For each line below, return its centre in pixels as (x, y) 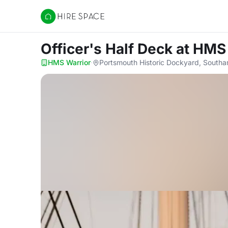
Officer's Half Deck (108, 49)
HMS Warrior (69, 62)
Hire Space (61, 21)
